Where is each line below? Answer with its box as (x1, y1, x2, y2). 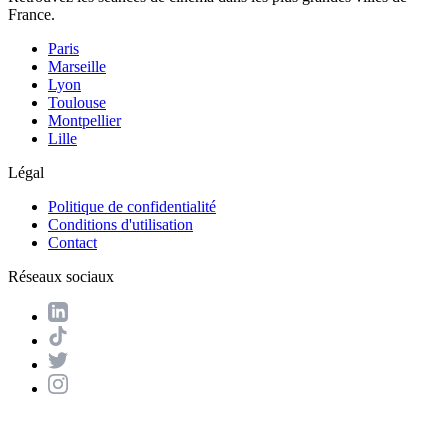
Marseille (48, 58, 106, 75)
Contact (48, 234, 97, 251)
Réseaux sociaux (8, 268, 114, 285)
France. (8, 6, 55, 23)
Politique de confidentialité (48, 198, 216, 215)
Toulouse (48, 94, 106, 111)
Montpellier (48, 112, 121, 129)
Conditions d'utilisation (48, 216, 193, 233)
